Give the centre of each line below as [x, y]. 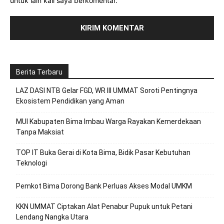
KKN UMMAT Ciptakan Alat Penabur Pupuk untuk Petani [104, 207]
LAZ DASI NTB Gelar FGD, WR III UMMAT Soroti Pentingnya [107, 91]
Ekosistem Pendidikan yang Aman [70, 101]
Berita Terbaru [39, 72]
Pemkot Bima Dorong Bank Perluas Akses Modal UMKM [104, 186]
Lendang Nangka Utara [52, 217]
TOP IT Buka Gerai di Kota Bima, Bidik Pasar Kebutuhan [103, 153]
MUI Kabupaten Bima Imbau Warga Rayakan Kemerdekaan [108, 122]
